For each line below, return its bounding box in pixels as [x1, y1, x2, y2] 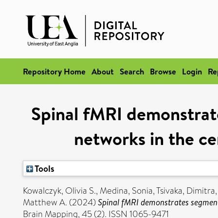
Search [120, 66, 144, 77]
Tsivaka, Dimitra [156, 184, 215, 197]
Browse [150, 66, 176, 77]
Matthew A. [23, 196, 67, 209]
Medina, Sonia [100, 184, 153, 197]
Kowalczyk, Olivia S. [23, 184, 96, 197]
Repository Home [23, 66, 86, 77]
